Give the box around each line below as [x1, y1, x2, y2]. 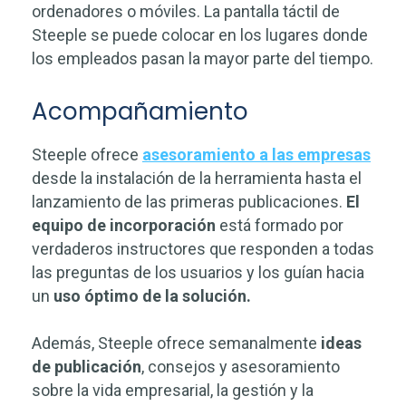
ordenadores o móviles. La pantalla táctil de [32, 2, 340, 22]
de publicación [32, 357, 141, 377]
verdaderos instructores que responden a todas [32, 239, 374, 259]
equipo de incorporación [32, 216, 219, 236]
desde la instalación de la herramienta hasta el [32, 169, 362, 188]
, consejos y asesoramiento [141, 357, 340, 377]
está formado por [219, 216, 343, 236]
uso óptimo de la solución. [53, 286, 251, 306]
